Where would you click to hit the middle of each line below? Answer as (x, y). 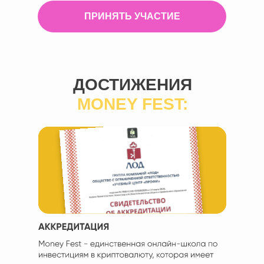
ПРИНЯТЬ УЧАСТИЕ (132, 16)
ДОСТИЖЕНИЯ (132, 85)
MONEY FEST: (132, 104)
